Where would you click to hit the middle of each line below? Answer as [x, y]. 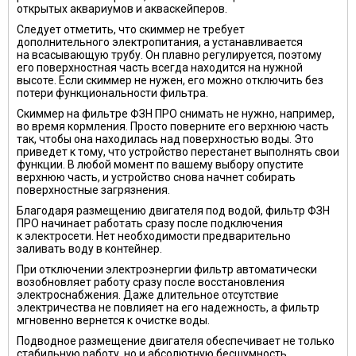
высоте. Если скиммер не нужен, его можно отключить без [170, 80]
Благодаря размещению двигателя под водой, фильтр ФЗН [173, 211]
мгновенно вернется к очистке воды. [113, 320]
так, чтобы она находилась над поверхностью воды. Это [165, 139]
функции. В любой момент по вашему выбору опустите [160, 164]
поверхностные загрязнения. [93, 190]
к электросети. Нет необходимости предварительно [154, 236]
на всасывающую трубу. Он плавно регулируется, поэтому [169, 55]
